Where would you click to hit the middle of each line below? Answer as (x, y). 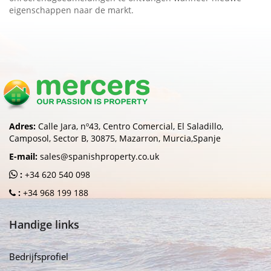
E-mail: (23, 156)
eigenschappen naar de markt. (71, 10)
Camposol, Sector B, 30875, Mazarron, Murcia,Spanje (115, 138)
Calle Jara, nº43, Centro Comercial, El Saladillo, (131, 126)
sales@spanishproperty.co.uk (100, 156)
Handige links (44, 224)
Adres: (22, 126)
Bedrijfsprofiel (39, 256)
